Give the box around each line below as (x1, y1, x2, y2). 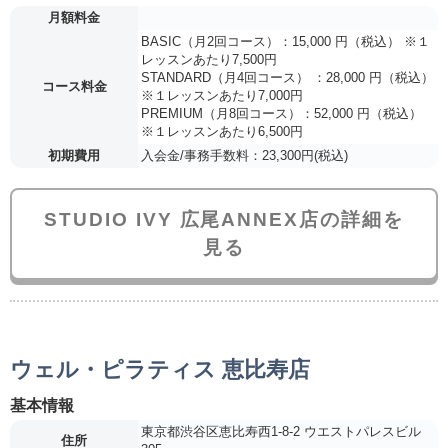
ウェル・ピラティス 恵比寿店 (10, 356, 310, 382)
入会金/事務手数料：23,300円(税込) (141, 147, 348, 163)
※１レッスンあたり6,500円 (141, 123, 303, 139)
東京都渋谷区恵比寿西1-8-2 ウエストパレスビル (141, 423, 421, 439)
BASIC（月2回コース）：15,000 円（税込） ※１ (141, 33, 430, 49)
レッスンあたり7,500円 (141, 51, 277, 67)
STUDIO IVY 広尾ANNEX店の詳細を (44, 208, 404, 230)
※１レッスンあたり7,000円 (141, 87, 303, 103)
